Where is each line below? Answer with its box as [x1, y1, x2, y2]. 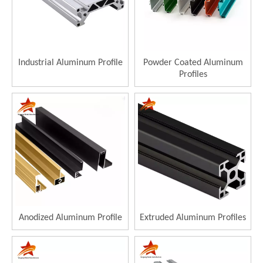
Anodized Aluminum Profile [18, 213, 122, 222]
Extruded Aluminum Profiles [140, 213, 246, 222]
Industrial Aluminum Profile [18, 58, 123, 68]
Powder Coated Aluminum [143, 58, 243, 68]
